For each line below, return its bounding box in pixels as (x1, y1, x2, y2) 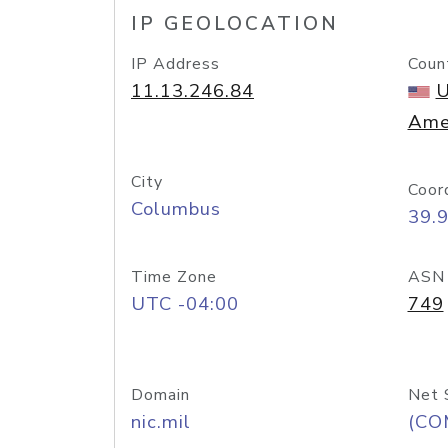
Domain (131, 384, 190, 406)
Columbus (131, 196, 221, 222)
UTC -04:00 (131, 291, 239, 317)
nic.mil (131, 409, 191, 435)
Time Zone (131, 266, 217, 288)
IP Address (131, 53, 220, 75)
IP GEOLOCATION (131, 11, 339, 37)
